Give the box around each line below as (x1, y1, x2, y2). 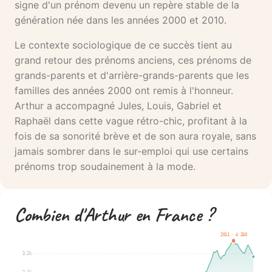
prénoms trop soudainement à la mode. (15, 160, 195, 173)
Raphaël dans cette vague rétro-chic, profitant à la (15, 115, 247, 127)
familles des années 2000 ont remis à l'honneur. (15, 84, 233, 97)
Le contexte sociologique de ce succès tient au (15, 39, 232, 52)
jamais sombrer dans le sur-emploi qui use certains (15, 145, 248, 158)
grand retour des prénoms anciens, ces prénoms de (15, 54, 251, 67)
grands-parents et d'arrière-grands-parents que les (15, 69, 249, 82)
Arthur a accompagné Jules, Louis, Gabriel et (15, 100, 222, 112)
